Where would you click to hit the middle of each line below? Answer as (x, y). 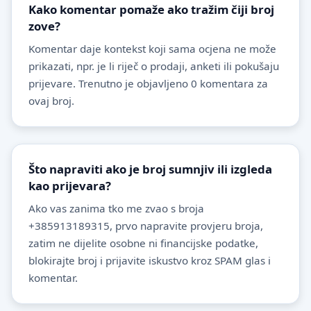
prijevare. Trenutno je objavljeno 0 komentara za (148, 83)
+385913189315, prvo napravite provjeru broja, (146, 225)
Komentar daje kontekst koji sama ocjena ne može (152, 48)
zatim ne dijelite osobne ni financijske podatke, (143, 243)
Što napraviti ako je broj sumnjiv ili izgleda (150, 169)
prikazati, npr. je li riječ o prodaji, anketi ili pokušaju (154, 66)
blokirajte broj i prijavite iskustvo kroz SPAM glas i (150, 260)
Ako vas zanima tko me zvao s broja (116, 208)
